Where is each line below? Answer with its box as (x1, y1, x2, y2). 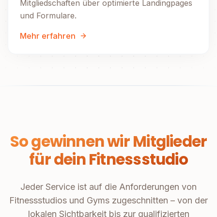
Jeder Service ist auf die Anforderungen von (20, 182, 197, 192)
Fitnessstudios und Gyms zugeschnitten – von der (9, 195, 208, 206)
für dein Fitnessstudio (29, 149, 188, 170)
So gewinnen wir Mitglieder (10, 131, 207, 153)
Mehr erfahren (20, 31, 76, 41)
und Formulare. (20, 11, 77, 21)
